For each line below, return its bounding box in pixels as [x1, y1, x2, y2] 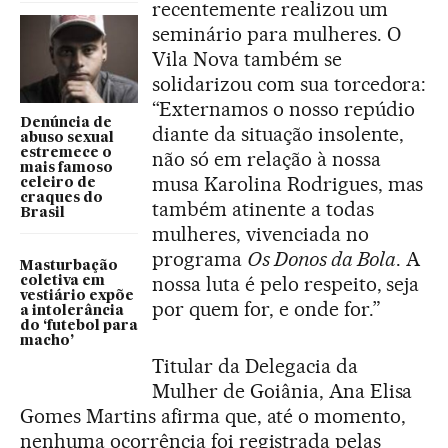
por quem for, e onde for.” [152, 296, 381, 321]
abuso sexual [20, 131, 114, 146]
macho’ [20, 334, 74, 349]
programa [152, 246, 247, 271]
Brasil [20, 206, 65, 221]
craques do [20, 191, 103, 206]
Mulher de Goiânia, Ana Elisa [152, 378, 413, 403]
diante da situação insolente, [152, 121, 405, 146]
